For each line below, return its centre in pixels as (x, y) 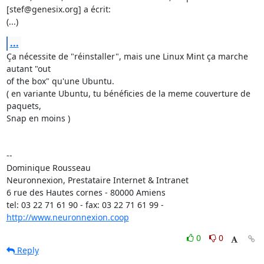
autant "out (28, 69)
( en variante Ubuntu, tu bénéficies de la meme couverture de (128, 93)
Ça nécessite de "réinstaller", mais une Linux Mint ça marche (127, 56)
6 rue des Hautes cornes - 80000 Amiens (86, 192)
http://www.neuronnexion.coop (67, 217)
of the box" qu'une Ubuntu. (61, 81)
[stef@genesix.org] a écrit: (58, 9)
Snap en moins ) (38, 118)
